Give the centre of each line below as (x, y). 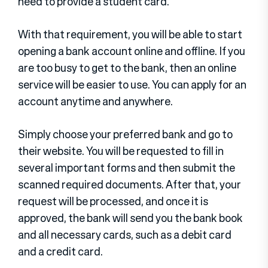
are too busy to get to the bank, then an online (127, 67)
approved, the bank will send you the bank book (130, 217)
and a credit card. (60, 251)
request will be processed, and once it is (113, 201)
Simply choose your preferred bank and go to (125, 134)
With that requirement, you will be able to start (130, 34)
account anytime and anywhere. (95, 101)
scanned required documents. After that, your (130, 184)
